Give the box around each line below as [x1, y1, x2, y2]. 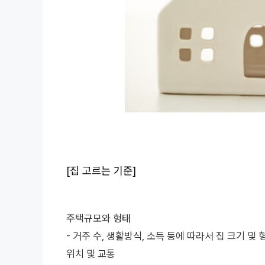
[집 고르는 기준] [66, 164, 136, 177]
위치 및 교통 [66, 248, 118, 260]
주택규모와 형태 [66, 212, 133, 224]
